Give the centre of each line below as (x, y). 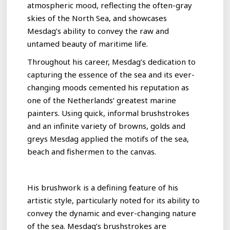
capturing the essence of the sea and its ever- (111, 74)
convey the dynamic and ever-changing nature (112, 213)
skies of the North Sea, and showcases (97, 18)
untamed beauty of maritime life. (88, 43)
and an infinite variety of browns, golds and (107, 126)
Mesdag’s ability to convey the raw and (98, 31)
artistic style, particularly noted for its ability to (114, 200)
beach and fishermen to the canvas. (92, 151)
